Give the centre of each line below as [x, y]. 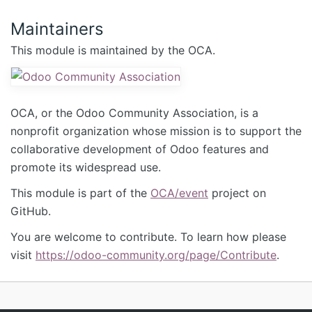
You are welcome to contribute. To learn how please [148, 237]
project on [237, 193]
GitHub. [31, 211]
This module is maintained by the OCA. [113, 50]
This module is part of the [80, 193]
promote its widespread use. [86, 167]
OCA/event [179, 193]
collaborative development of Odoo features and [140, 149]
